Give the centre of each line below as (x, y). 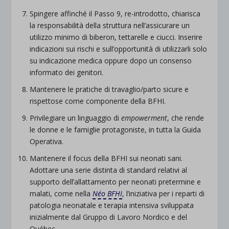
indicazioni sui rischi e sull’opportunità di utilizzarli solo (119, 49)
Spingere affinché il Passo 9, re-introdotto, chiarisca (115, 14)
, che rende (186, 118)
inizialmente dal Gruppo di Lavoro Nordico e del (109, 217)
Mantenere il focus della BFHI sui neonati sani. (106, 158)
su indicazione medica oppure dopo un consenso (111, 61)
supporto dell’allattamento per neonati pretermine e (116, 181)
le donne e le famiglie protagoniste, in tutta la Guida (116, 129)
